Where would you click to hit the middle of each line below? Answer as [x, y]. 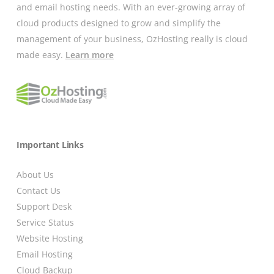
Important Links [50, 145]
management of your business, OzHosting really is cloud [132, 39]
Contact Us [38, 191]
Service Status [45, 223]
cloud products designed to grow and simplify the [118, 23]
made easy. [41, 55]
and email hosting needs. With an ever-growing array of [131, 7]
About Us [35, 175]
